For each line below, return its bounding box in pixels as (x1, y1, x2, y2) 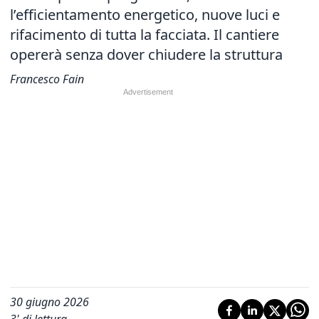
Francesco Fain (10, 71, 84, 87)
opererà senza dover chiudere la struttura (10, 45, 283, 64)
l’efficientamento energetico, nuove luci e (10, 5, 280, 24)
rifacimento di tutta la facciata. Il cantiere (10, 25, 279, 44)
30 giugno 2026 (10, 294, 89, 310)
